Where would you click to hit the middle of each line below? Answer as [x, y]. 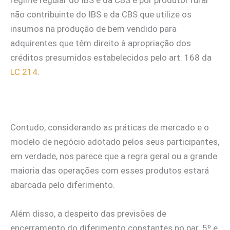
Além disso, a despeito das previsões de [88, 213]
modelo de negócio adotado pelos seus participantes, [115, 142]
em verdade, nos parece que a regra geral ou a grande [114, 156]
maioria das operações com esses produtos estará [110, 171]
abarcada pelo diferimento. [63, 185]
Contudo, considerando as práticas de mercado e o [110, 128]
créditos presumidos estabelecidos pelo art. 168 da [111, 58]
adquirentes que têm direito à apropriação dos [101, 43]
